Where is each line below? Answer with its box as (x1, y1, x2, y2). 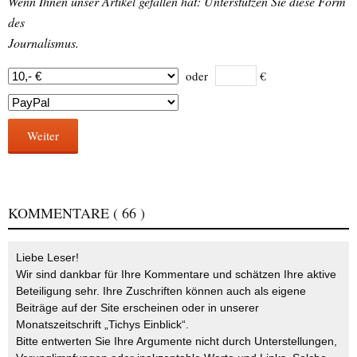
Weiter (27, 127, 59, 144)
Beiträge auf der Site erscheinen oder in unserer (16, 301, 259, 315)
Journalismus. (8, 34, 79, 52)
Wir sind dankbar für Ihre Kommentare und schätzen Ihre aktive (16, 268, 336, 281)
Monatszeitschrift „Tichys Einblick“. (16, 318, 189, 331)
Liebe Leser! (16, 251, 79, 265)
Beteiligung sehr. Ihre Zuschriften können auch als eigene (16, 284, 306, 298)
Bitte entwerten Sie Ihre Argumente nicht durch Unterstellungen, (16, 335, 337, 348)
